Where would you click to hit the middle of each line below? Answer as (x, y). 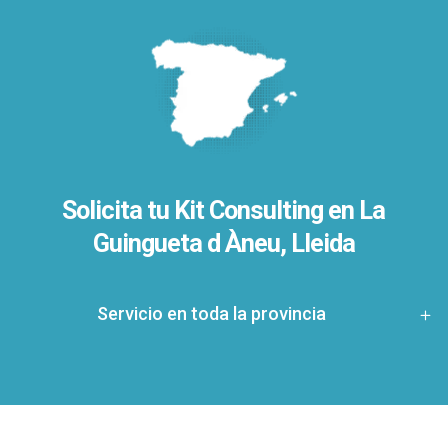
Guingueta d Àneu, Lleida (223, 243)
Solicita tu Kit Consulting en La (224, 210)
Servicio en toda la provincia (211, 313)
